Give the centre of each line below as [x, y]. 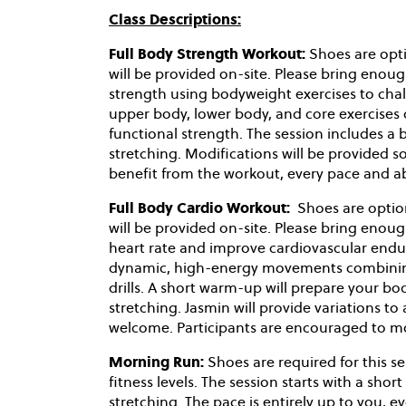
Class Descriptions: [175, 20]
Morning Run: [158, 362]
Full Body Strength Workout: [209, 54]
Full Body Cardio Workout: [203, 208]
